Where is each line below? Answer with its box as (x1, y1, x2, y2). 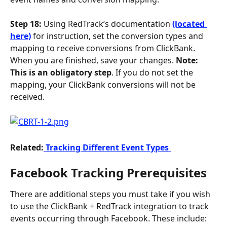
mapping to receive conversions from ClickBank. (10, 43, 197, 54)
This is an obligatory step (10, 67, 111, 79)
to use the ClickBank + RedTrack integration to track (10, 201, 211, 212)
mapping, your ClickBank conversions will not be (10, 79, 198, 91)
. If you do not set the (111, 67, 195, 79)
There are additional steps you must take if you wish (10, 188, 212, 200)
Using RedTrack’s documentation (42, 18, 172, 30)
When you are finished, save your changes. (10, 55, 176, 66)
